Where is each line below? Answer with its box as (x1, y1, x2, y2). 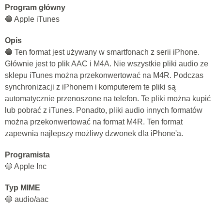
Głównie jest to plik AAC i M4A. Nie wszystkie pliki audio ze (5, 60, 208, 68)
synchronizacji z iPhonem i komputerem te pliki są (5, 83, 176, 91)
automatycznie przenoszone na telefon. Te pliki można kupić (5, 94, 211, 103)
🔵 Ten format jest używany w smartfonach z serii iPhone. (5, 48, 200, 56)
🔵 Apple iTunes (5, 15, 60, 23)
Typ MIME (5, 184, 40, 192)
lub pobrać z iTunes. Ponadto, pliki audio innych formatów (5, 106, 202, 114)
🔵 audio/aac (5, 195, 48, 203)
